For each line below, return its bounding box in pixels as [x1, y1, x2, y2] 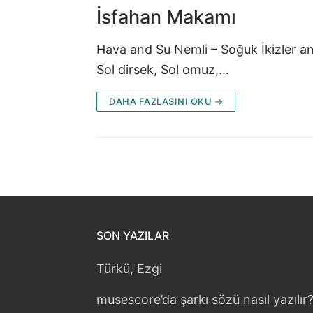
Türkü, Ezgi [96, 261, 162, 276]
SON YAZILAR [96, 228, 169, 242]
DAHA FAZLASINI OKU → [109, 95, 223, 107]
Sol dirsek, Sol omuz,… [96, 61, 229, 77]
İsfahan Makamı [96, 5, 236, 29]
